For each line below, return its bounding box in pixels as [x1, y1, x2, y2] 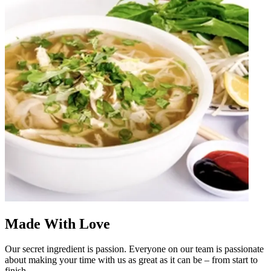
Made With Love [5, 215, 110, 232]
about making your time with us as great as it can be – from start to [5, 255, 258, 266]
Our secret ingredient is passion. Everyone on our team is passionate [5, 244, 264, 255]
